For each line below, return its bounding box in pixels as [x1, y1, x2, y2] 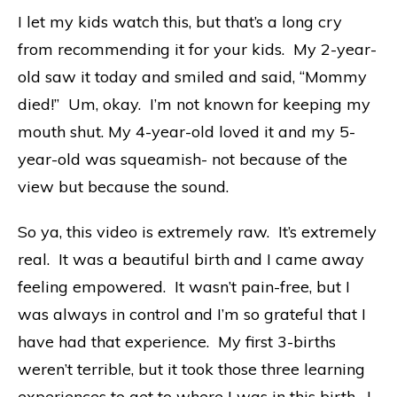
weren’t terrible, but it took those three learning [18, 358, 365, 379]
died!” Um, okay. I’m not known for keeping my [18, 93, 370, 114]
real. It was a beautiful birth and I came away [18, 248, 364, 269]
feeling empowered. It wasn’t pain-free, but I [18, 276, 350, 297]
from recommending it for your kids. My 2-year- [18, 38, 377, 59]
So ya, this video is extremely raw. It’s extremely [18, 221, 377, 242]
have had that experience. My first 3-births [18, 331, 336, 352]
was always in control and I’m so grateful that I [18, 303, 366, 324]
